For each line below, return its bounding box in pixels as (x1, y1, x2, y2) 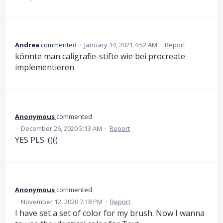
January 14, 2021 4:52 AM (84, 40, 157, 50)
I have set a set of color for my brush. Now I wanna (15, 207, 205, 219)
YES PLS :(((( (15, 134, 58, 146)
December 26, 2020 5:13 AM (21, 124, 102, 133)
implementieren (15, 62, 74, 73)
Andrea (15, 40, 39, 50)
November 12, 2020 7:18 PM (21, 197, 103, 206)
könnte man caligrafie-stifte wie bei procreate (15, 51, 185, 62)
